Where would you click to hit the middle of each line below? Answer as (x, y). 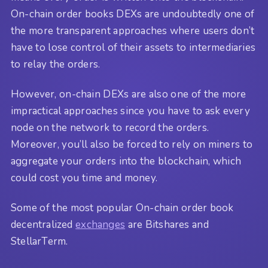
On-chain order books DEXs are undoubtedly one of (133, 14)
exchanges (100, 225)
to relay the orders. (56, 64)
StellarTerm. (39, 242)
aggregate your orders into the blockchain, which (126, 161)
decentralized (43, 225)
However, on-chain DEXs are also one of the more (129, 94)
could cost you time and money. (84, 178)
